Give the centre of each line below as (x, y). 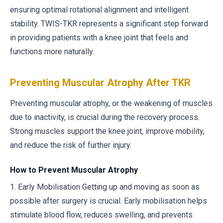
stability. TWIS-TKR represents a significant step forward (109, 24)
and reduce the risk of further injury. (71, 145)
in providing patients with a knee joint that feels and (99, 38)
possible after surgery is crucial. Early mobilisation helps (109, 201)
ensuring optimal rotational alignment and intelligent (99, 10)
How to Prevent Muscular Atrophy (74, 170)
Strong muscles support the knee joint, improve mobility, (107, 131)
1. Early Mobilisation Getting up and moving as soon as (105, 187)
